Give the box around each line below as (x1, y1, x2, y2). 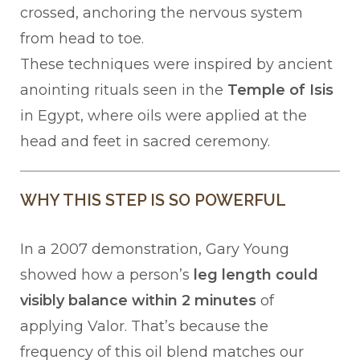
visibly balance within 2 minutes (20, 292, 256, 310)
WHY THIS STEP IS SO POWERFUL (20, 190, 286, 211)
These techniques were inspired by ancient (20, 55, 333, 74)
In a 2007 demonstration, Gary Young (20, 240, 289, 259)
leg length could (194, 266, 318, 284)
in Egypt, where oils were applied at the (20, 107, 307, 125)
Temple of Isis (227, 81, 333, 100)
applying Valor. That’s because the (20, 317, 268, 336)
